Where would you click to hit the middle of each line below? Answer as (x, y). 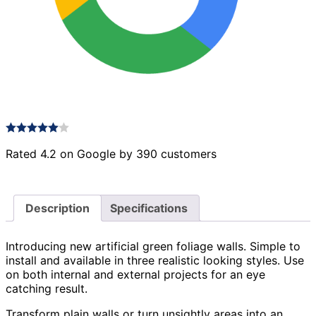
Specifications (149, 208)
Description (57, 208)
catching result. (47, 289)
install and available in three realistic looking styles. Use (155, 261)
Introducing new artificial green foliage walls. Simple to (153, 247)
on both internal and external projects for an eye (135, 275)
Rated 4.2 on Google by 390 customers (111, 153)
